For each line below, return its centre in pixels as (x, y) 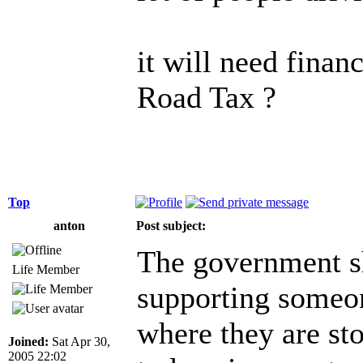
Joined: (28, 341)
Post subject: (171, 225)
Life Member (46, 269)
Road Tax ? (207, 97)
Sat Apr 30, (79, 341)
